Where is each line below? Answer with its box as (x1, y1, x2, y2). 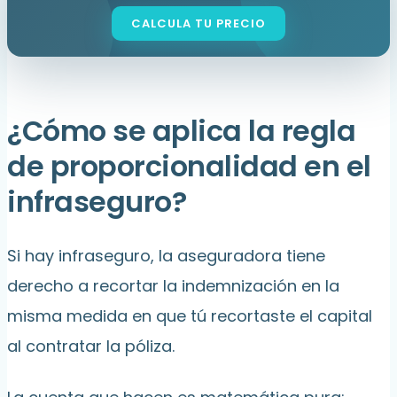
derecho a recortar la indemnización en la (7, 275, 339, 298)
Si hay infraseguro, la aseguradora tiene (7, 245, 325, 268)
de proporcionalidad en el (7, 146, 371, 187)
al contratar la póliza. (7, 335, 175, 358)
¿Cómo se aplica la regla (7, 111, 355, 152)
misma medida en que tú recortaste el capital (7, 305, 372, 328)
